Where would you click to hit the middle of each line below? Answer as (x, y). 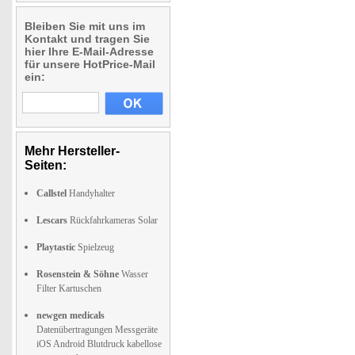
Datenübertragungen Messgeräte (97, 330)
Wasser (134, 274)
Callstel (52, 193)
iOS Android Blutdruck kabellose (99, 344)
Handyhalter (91, 193)
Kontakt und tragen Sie (87, 39)
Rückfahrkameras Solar (113, 220)
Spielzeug (95, 247)
